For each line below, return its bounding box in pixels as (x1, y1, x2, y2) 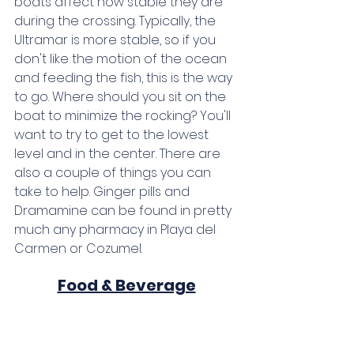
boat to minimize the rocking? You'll (14, 106, 234, 125)
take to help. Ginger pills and (14, 182, 193, 201)
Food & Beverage (57, 273, 196, 296)
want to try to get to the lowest (14, 125, 212, 144)
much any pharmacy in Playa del (14, 220, 219, 239)
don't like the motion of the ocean (14, 49, 230, 68)
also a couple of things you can (14, 163, 214, 182)
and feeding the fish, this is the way (14, 68, 235, 87)
